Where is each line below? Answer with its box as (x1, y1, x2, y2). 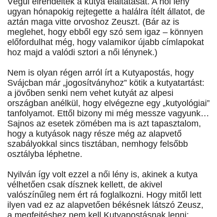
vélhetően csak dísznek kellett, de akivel (7, 180, 162, 190)
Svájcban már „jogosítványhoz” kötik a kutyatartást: (7, 78, 204, 88)
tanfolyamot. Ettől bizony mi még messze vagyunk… (7, 108, 209, 119)
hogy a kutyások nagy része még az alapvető (7, 129, 182, 139)
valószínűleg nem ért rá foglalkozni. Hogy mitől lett (7, 190, 201, 200)
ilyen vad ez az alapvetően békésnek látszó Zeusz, (7, 200, 203, 210)
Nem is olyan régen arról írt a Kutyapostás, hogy (7, 68, 194, 78)
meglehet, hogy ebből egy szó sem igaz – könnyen (7, 27, 203, 37)
